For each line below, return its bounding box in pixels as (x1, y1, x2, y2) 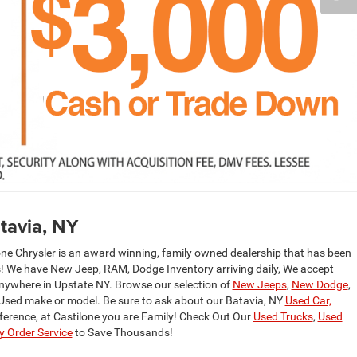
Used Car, (284, 293, 331, 307)
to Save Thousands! (72, 325, 173, 339)
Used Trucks (253, 309, 313, 323)
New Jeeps (232, 277, 287, 291)
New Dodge (291, 277, 348, 291)
